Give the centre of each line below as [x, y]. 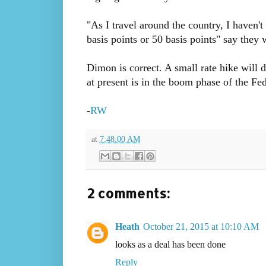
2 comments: [128, 193]
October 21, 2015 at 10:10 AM [201, 227]
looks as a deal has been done [170, 245]
